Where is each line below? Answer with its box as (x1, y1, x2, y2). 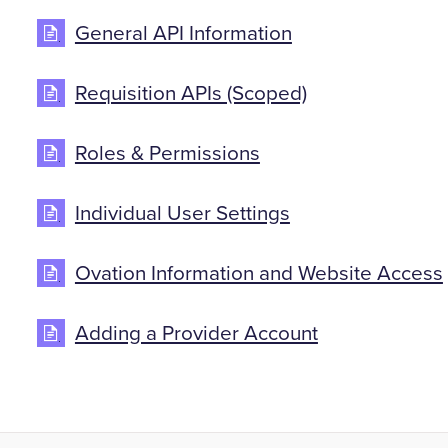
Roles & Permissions (74, 140, 260, 166)
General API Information (74, 20, 292, 46)
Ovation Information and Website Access (74, 260, 443, 286)
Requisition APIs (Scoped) (74, 80, 307, 106)
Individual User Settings (74, 200, 290, 226)
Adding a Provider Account (74, 321, 318, 347)
